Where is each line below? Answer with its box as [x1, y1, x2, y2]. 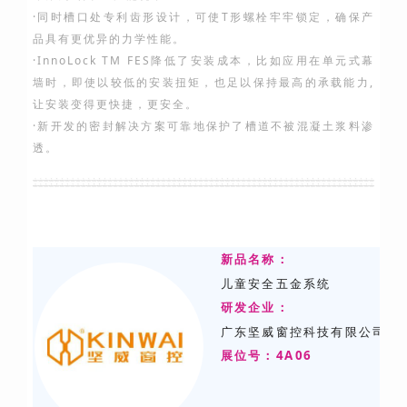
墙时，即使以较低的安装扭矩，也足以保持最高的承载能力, [33, 74, 374, 91]
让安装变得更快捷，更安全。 [33, 96, 198, 113]
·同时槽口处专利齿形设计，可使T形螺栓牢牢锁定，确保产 [33, 9, 374, 25]
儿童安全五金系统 [220, 274, 332, 292]
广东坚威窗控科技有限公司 [220, 323, 387, 340]
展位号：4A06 [220, 347, 313, 364]
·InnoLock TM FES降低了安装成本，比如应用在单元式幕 [33, 53, 374, 69]
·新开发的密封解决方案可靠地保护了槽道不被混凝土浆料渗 [33, 118, 374, 134]
